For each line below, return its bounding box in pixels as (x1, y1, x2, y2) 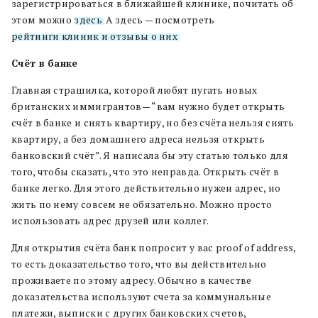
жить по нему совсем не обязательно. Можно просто (11, 198, 273, 211)
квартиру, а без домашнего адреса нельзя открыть (11, 133, 265, 146)
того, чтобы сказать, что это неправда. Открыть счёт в (11, 165, 279, 178)
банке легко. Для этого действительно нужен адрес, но (11, 182, 281, 194)
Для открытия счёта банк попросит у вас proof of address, (11, 241, 296, 254)
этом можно (11, 13, 75, 26)
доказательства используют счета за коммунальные (11, 290, 272, 303)
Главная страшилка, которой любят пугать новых (11, 84, 258, 97)
